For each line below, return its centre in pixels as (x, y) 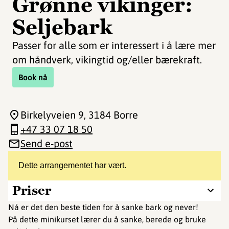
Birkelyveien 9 (52, 115)
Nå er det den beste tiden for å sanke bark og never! (103, 207)
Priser (32, 190)
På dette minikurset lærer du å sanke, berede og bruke (107, 219)
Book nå (33, 77)
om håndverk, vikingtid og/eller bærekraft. (107, 60)
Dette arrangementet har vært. (72, 165)
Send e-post (47, 143)
